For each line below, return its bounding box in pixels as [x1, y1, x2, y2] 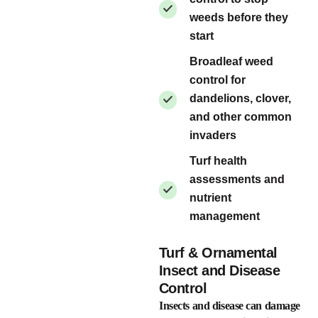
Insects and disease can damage [159, 300, 301, 312]
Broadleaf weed [190, 55, 273, 68]
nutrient [190, 192, 231, 204]
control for [190, 74, 246, 87]
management [190, 210, 260, 223]
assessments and [190, 173, 285, 186]
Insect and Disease [159, 263, 280, 279]
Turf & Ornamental [159, 245, 278, 261]
